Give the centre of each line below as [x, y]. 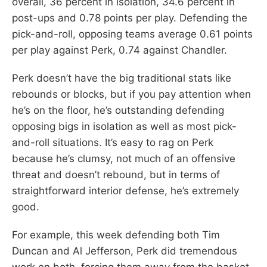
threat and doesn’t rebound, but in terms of [116, 174]
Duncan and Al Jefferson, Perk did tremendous [125, 251]
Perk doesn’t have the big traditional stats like [122, 78]
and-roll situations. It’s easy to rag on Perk [113, 142]
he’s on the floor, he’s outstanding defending [118, 110]
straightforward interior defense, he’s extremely [125, 190]
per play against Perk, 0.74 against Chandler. [119, 50]
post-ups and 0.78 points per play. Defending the [130, 18]
